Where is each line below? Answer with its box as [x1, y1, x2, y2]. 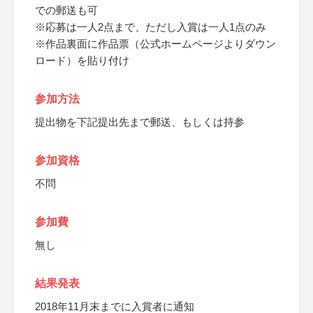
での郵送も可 [35, 4, 98, 16]
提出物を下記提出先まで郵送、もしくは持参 [35, 116, 245, 128]
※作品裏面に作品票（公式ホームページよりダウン [35, 38, 276, 50]
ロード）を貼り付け [35, 54, 129, 66]
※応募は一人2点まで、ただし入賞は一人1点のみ [35, 21, 266, 33]
